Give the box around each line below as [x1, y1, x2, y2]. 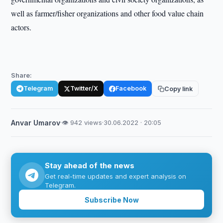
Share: [11, 71, 32, 79]
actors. [11, 22, 34, 32]
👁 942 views [62, 118, 103, 126]
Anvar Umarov [11, 118, 61, 127]
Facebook [115, 85, 147, 92]
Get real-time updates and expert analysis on [45, 172, 187, 180]
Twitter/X [70, 85, 99, 92]
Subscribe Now [84, 195, 139, 204]
